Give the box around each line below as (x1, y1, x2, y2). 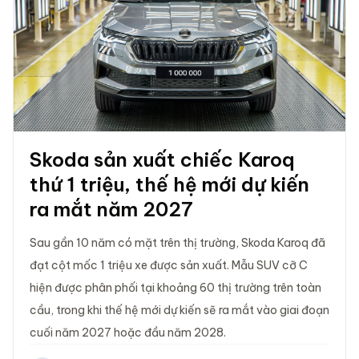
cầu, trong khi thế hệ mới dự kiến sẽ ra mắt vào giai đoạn (30, 302, 329, 317)
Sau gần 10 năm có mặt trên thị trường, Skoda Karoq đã (30, 235, 325, 250)
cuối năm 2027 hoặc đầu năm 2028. (30, 325, 226, 340)
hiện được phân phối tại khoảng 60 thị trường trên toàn (30, 280, 321, 295)
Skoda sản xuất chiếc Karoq (30, 147, 295, 171)
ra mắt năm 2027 (30, 196, 193, 221)
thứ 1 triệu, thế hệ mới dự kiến (30, 171, 309, 196)
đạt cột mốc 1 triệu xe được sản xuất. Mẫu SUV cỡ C (30, 257, 308, 272)
